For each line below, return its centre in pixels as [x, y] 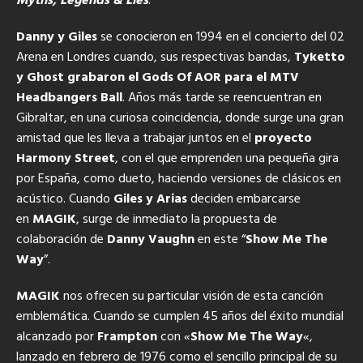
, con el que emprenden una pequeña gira [227, 159]
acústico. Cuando [65, 199]
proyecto [283, 139]
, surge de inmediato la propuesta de [177, 220]
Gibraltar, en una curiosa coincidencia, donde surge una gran [180, 118]
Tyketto [320, 58]
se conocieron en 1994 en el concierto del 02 [221, 37]
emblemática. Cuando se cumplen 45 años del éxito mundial [180, 317]
